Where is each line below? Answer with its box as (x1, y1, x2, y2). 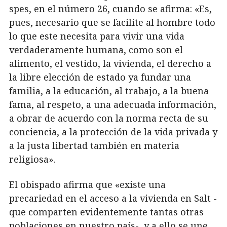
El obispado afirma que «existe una (9, 178, 166, 191)
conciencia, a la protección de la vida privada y (9, 126, 217, 138)
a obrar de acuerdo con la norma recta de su (9, 112, 208, 124)
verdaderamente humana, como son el (9, 44, 183, 56)
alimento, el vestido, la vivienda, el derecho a (9, 57, 211, 69)
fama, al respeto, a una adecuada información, (9, 98, 216, 110)
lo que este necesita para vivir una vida (9, 30, 184, 42)
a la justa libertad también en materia (9, 139, 179, 152)
